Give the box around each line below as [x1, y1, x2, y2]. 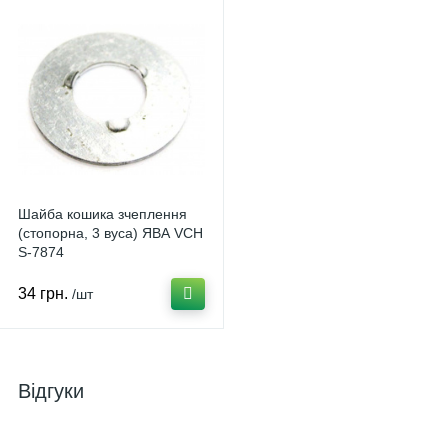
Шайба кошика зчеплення [18, 206, 187, 222]
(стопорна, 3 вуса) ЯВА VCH [18, 225, 203, 241]
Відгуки [18, 380, 84, 402]
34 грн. [18, 285, 68, 302]
